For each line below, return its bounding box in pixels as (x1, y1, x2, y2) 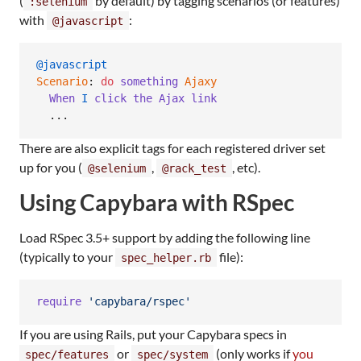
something (120, 75, 178, 89)
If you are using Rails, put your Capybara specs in (19, 326, 287, 342)
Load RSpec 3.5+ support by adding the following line (19, 229, 310, 245)
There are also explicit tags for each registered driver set (19, 139, 326, 156)
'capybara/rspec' (88, 295, 191, 309)
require (36, 295, 81, 309)
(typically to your (19, 248, 115, 264)
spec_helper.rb (121, 251, 211, 264)
